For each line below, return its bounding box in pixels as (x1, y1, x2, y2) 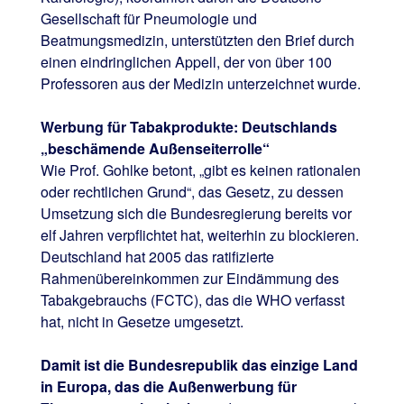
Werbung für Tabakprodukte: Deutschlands (40, 115, 337, 137)
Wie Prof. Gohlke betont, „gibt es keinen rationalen (40, 159, 361, 180)
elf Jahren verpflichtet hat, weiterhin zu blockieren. (40, 224, 359, 245)
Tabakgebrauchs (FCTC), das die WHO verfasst (40, 289, 344, 310)
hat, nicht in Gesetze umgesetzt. (40, 310, 243, 332)
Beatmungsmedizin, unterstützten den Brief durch (40, 29, 354, 50)
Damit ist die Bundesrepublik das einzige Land (40, 353, 358, 375)
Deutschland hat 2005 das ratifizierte (40, 245, 274, 267)
